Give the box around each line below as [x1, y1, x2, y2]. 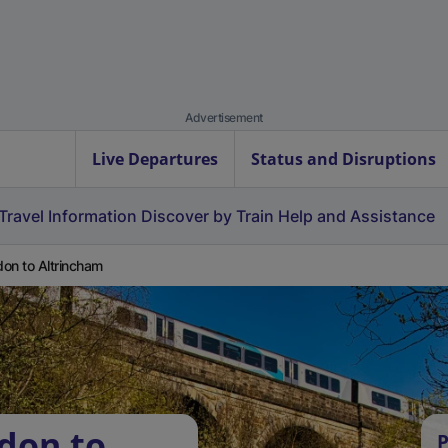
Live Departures [92, 148, 218, 170]
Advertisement [185, 110, 263, 125]
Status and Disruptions [251, 148, 436, 170]
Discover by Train [141, 206, 274, 226]
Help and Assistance [278, 206, 435, 226]
